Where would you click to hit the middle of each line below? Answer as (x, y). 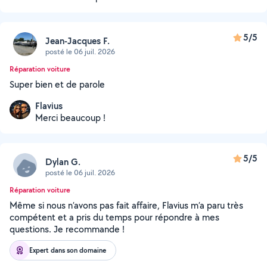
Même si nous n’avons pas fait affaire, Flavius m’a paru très (126, 205)
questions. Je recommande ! (67, 229)
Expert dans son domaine (68, 250)
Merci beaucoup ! (70, 118)
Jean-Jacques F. (77, 41)
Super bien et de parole (57, 84)
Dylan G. (63, 162)
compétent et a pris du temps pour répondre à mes (114, 217)
